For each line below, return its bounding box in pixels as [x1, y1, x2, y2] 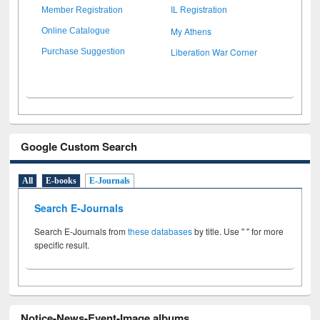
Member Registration [41, 4, 124, 15]
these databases [128, 225, 193, 238]
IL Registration [171, 4, 228, 15]
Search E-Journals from [34, 225, 129, 238]
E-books [46, 176, 77, 186]
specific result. [34, 239, 90, 251]
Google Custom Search [21, 138, 138, 154]
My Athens [171, 24, 212, 37]
